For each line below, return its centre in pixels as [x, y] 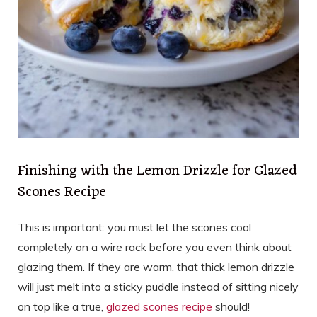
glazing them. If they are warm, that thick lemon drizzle [156, 266]
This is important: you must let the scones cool [134, 227]
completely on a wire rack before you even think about [155, 247]
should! [231, 306]
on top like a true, [62, 306]
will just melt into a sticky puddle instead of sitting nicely [158, 286]
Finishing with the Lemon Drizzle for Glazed [157, 171]
